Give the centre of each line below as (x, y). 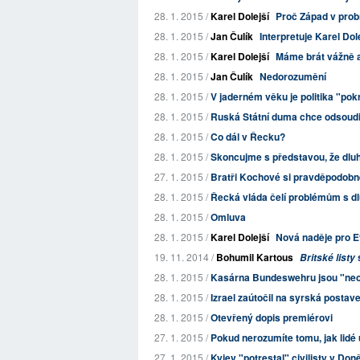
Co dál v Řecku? (248, 137)
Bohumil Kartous (255, 257)
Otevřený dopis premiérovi (272, 317)
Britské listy (327, 258)
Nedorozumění (293, 76)
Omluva (228, 217)
